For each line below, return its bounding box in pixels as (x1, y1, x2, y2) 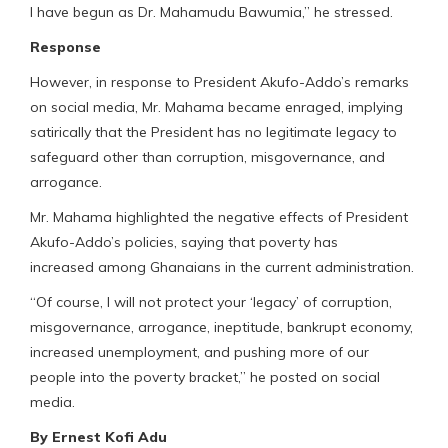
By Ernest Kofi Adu (30, 427, 167, 446)
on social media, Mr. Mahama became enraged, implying (30, 97, 403, 116)
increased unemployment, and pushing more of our (30, 342, 369, 361)
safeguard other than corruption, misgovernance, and (30, 147, 385, 166)
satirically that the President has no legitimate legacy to (30, 122, 397, 141)
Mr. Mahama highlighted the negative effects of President (30, 207, 408, 226)
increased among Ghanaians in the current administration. (30, 257, 414, 276)
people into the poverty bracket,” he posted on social (30, 367, 380, 386)
